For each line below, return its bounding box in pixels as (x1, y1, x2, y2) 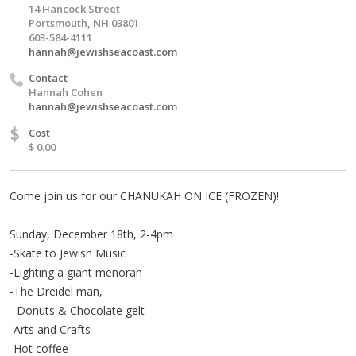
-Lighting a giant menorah (10, 264, 142, 280)
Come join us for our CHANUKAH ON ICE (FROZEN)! (10, 188, 279, 203)
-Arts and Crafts (10, 321, 91, 337)
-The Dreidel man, (10, 283, 103, 299)
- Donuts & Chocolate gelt (10, 302, 145, 318)
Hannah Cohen (29, 84, 103, 99)
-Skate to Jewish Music (10, 245, 126, 261)
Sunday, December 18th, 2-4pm (10, 226, 173, 242)
